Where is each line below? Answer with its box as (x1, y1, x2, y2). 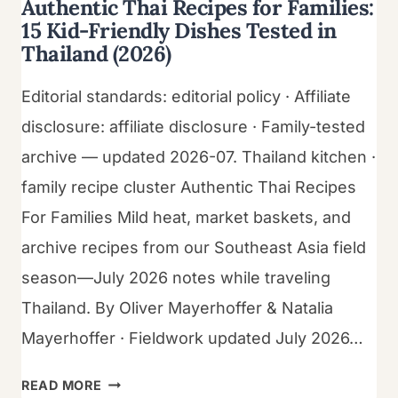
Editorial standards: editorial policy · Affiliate (21, 86, 351, 106)
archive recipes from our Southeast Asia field (21, 237, 366, 257)
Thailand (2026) (21, 39, 171, 68)
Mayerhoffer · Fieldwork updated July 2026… (21, 328, 363, 347)
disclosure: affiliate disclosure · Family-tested (21, 116, 365, 136)
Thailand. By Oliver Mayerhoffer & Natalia (21, 298, 333, 317)
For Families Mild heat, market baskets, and (21, 207, 351, 227)
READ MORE (21, 377, 102, 393)
